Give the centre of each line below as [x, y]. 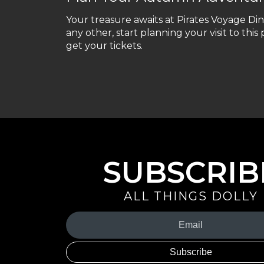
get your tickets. [104, 45]
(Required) [88, 244]
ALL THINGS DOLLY [191, 197]
